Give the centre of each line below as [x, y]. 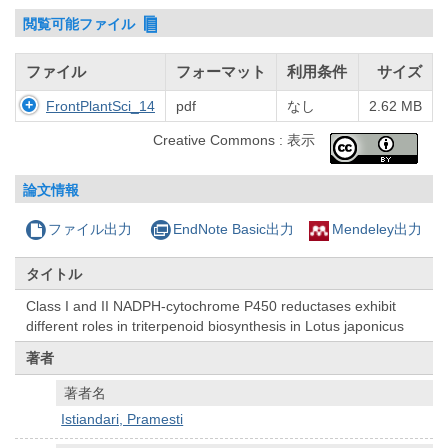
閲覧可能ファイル [81, 23]
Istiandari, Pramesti [122, 419]
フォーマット [221, 72]
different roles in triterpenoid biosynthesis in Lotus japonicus [215, 325]
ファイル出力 [90, 229]
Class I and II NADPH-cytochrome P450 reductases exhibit [211, 305]
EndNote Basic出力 [233, 229]
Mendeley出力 [376, 229]
